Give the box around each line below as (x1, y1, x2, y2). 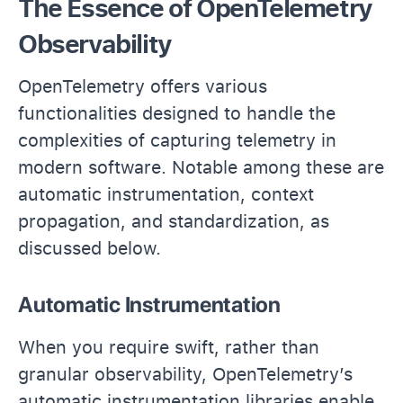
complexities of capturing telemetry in (18, 129, 336, 151)
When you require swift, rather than (18, 336, 319, 358)
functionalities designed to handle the (18, 102, 336, 124)
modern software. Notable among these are (18, 156, 384, 178)
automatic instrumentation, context (18, 183, 314, 205)
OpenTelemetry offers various (18, 75, 267, 97)
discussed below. (18, 237, 161, 259)
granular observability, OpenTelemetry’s (18, 363, 353, 385)
